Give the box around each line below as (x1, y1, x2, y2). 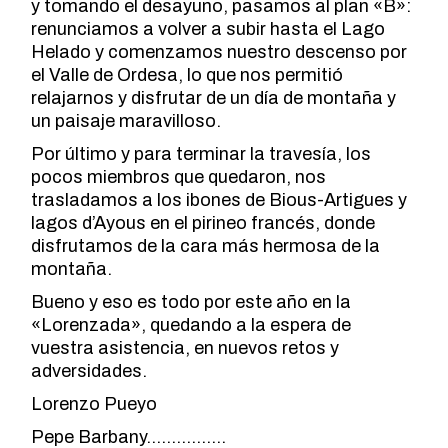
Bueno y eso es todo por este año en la (31, 291, 352, 312)
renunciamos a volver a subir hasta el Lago (31, 18, 386, 39)
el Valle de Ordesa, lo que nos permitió (31, 64, 344, 85)
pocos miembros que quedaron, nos (31, 166, 327, 187)
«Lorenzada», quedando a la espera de (31, 314, 352, 335)
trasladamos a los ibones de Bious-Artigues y (31, 189, 408, 210)
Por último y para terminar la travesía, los (31, 143, 372, 164)
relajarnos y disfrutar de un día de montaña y (31, 87, 397, 108)
